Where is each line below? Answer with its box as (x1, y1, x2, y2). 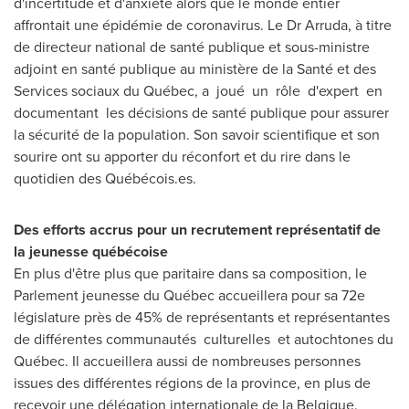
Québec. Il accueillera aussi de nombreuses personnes (14, 351, 361, 372)
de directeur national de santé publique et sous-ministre (14, 37, 370, 58)
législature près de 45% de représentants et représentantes (14, 307, 390, 328)
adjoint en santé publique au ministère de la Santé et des (14, 58, 376, 79)
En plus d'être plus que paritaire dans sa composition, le (14, 263, 367, 284)
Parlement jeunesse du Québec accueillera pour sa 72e (14, 285, 365, 306)
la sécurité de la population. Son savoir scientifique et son (14, 124, 380, 145)
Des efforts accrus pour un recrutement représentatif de (14, 219, 381, 240)
